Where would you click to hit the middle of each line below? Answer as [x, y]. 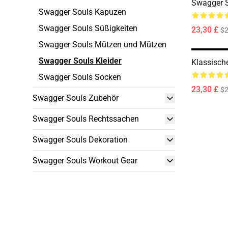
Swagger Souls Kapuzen [82, 12]
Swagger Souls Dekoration [80, 140]
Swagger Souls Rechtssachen [86, 119]
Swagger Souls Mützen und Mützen [103, 45]
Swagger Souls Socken [80, 77]
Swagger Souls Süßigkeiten [88, 28]
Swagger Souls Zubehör [76, 98]
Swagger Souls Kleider [80, 61]
